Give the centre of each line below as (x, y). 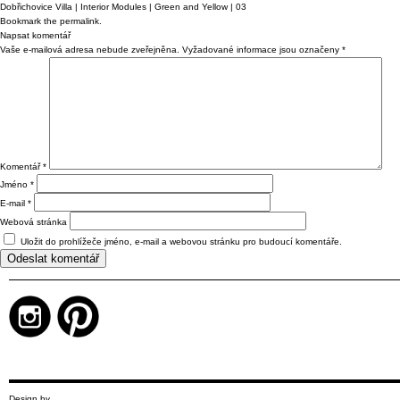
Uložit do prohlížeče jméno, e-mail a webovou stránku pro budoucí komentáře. (181, 241)
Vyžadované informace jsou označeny (262, 49)
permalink (79, 21)
